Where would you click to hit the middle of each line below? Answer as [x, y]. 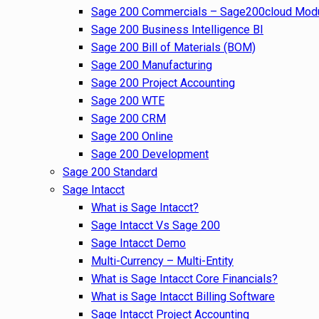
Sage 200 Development [150, 154]
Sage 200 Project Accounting [163, 83]
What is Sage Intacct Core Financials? [184, 279]
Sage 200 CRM [129, 119]
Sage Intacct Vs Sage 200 [156, 225]
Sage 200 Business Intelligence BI [177, 30]
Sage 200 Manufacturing [152, 65]
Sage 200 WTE [128, 101]
